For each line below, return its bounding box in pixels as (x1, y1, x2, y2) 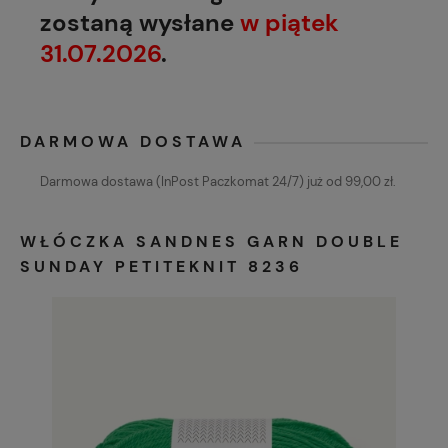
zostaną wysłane (40, 7, 240, 39)
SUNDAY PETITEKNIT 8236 (20, 256, 303, 278)
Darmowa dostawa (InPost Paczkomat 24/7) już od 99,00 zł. (40, 173, 396, 191)
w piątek (240, 7, 339, 39)
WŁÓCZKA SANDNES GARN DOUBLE (20, 231, 403, 253)
